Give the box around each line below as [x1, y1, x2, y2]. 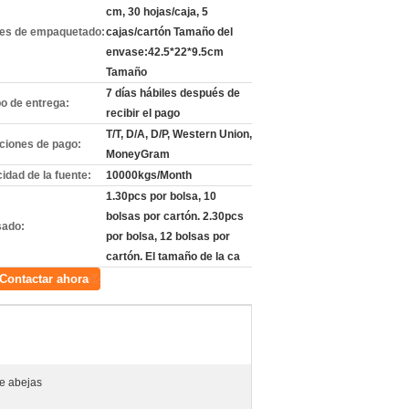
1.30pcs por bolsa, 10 [106, 190, 216, 203]
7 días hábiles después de [106, 87, 240, 100]
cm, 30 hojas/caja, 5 [106, 5, 208, 18]
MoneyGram [106, 148, 170, 161]
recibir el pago [106, 107, 180, 120]
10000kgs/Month [106, 169, 192, 182]
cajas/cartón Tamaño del [106, 26, 233, 38]
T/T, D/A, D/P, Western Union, [106, 128, 252, 141]
